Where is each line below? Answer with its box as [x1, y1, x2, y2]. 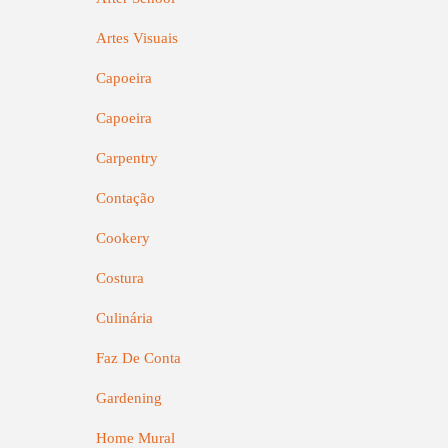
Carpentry [96, 150, 158, 166]
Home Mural [96, 430, 175, 446]
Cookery [96, 230, 150, 246]
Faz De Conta [96, 350, 181, 366]
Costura [96, 270, 144, 286]
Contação [96, 190, 155, 206]
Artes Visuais [96, 30, 178, 46]
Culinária [96, 310, 153, 326]
